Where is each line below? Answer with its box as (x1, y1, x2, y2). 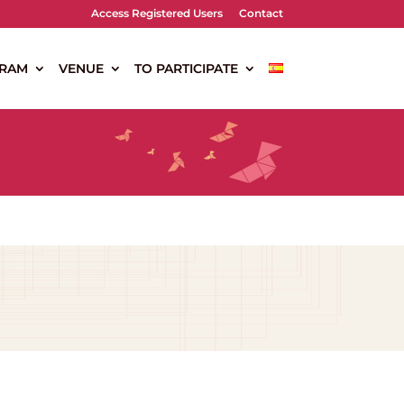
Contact (238, 6, 283, 20)
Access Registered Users (90, 6, 223, 20)
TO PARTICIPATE (133, 60, 238, 77)
